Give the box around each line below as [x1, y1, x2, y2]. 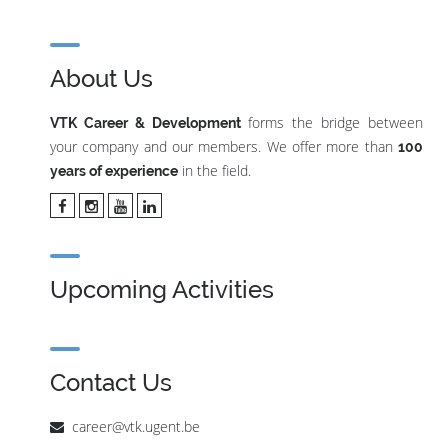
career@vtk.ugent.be [72, 417, 200, 436]
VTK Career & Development [50, 115, 241, 131]
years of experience [50, 163, 178, 179]
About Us [50, 64, 153, 93]
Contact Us [50, 368, 172, 397]
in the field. [178, 161, 251, 180]
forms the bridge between [240, 113, 424, 132]
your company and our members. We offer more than [50, 137, 398, 156]
